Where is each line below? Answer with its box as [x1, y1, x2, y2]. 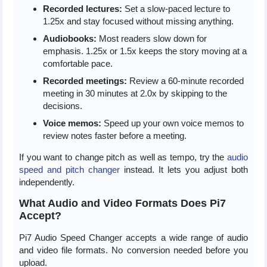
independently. [18, 176, 74, 187]
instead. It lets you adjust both [119, 164, 248, 175]
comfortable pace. [42, 58, 113, 69]
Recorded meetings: [42, 75, 127, 86]
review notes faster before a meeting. [42, 130, 187, 141]
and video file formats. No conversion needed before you [18, 244, 248, 255]
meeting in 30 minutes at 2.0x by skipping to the [42, 88, 227, 98]
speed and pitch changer [18, 164, 120, 175]
